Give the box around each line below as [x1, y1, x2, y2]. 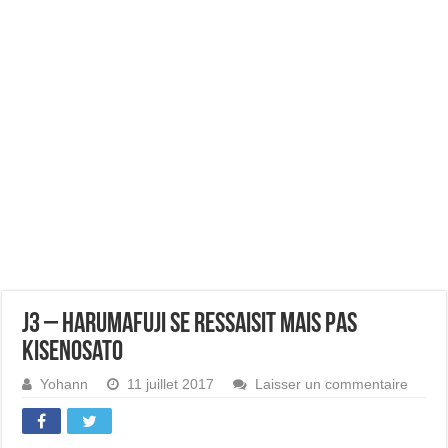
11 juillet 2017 [127, 377, 215, 392]
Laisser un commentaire [255, 377, 409, 392]
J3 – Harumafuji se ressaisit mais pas [22, 311, 358, 339]
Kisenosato [22, 339, 124, 367]
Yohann [40, 377, 89, 392]
